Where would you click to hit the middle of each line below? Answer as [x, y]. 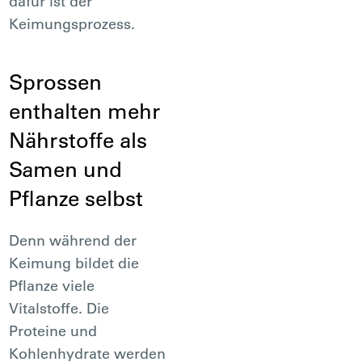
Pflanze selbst [76, 198]
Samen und [66, 169]
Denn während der [73, 240]
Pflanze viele [52, 285]
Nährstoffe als [78, 140]
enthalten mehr [85, 111]
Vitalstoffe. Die [59, 308]
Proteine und [53, 330]
